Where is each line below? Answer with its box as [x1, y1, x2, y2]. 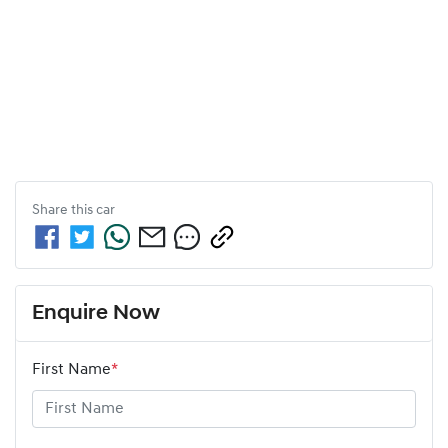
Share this [32, 202, 96, 218]
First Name [32, 361, 111, 378]
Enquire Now [32, 302, 160, 324]
